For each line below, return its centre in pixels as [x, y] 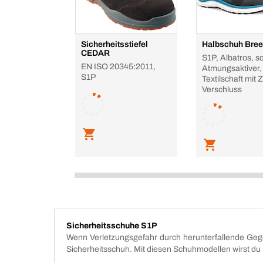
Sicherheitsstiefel [114, 44]
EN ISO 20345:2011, [118, 67]
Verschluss [222, 90]
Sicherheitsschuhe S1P [112, 226]
